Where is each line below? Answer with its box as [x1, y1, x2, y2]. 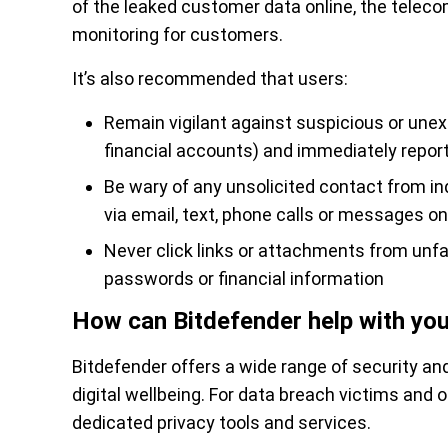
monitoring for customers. [72, 24, 283, 46]
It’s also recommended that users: [72, 68, 348, 90]
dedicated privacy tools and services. [72, 412, 371, 434]
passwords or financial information [104, 268, 384, 290]
